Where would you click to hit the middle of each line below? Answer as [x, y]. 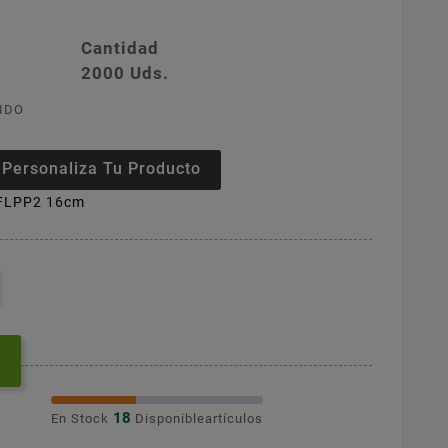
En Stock [80, 419]
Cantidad [120, 48]
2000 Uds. [125, 73]
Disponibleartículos [197, 419]
